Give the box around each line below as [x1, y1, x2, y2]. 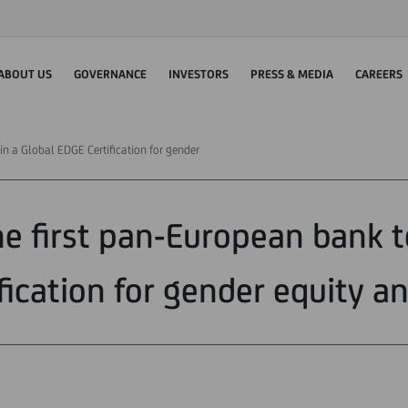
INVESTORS [168, 66, 229, 81]
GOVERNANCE [74, 66, 147, 81]
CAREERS [355, 66, 403, 81]
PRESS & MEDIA [250, 66, 333, 81]
